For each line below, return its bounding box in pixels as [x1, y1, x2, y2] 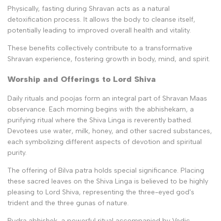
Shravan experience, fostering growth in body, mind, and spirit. [7, 54, 210, 63]
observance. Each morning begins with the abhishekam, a [7, 105, 194, 114]
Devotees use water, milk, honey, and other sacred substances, [7, 127, 212, 136]
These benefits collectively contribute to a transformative [7, 43, 192, 52]
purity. [7, 148, 27, 157]
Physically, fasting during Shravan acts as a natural [7, 4, 170, 13]
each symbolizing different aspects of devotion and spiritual [7, 138, 202, 147]
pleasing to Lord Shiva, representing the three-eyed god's [7, 188, 194, 197]
